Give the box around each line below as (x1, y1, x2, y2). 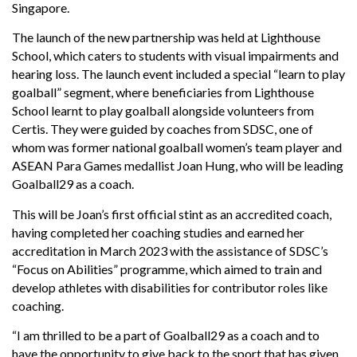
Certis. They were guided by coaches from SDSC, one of (12, 121, 313, 137)
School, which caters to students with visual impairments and (12, 48, 339, 64)
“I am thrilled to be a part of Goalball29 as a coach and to (12, 328, 320, 343)
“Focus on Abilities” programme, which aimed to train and (12, 261, 322, 277)
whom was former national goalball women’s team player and (12, 139, 342, 155)
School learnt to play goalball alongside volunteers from (12, 103, 314, 119)
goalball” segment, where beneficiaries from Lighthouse (12, 84, 314, 100)
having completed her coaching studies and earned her (12, 224, 304, 240)
